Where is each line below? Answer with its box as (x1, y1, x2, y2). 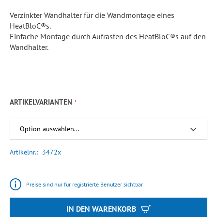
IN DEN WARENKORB (66, 204, 136, 214)
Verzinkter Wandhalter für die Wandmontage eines (10, 10, 174, 20)
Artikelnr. (10, 148, 36, 156)
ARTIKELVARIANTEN (10, 97, 72, 107)
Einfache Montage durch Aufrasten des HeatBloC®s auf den (10, 31, 206, 41)
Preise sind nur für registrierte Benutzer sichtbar (26, 181, 143, 188)
